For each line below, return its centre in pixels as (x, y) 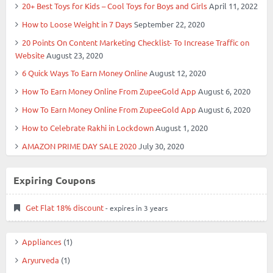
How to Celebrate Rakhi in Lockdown (88, 127)
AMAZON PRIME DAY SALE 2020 (79, 146)
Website (30, 55)
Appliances (42, 241)
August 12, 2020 (178, 73)
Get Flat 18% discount (65, 207)
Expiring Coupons (55, 180)
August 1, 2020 (182, 127)
